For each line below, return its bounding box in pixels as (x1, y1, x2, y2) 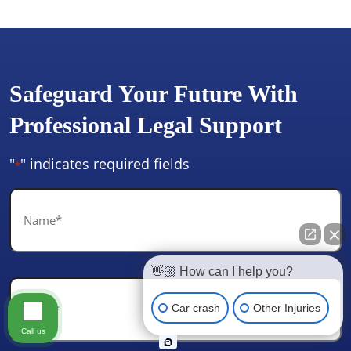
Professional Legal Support (9, 112, 282, 138)
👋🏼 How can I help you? (151, 265, 293, 278)
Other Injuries (253, 301, 320, 314)
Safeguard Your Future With (9, 81, 298, 107)
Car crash (172, 301, 220, 314)
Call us (20, 326, 45, 335)
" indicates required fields (20, 154, 190, 173)
